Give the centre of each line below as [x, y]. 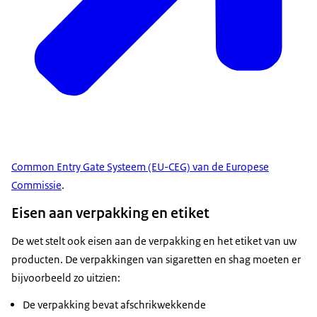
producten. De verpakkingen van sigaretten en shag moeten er [156, 260]
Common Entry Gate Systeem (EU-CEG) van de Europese [140, 167]
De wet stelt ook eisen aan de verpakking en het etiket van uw [154, 241]
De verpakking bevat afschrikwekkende [114, 305]
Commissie [36, 185]
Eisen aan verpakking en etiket [110, 213]
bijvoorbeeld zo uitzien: [66, 278]
